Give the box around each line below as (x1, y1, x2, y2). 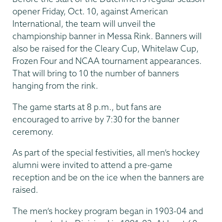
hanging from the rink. (12, 80, 98, 91)
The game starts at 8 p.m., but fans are (12, 101, 162, 112)
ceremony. (12, 126, 54, 137)
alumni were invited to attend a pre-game (12, 160, 172, 170)
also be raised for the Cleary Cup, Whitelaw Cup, (12, 43, 199, 54)
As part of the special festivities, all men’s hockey (12, 147, 200, 158)
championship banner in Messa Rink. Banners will (12, 31, 202, 42)
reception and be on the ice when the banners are (12, 172, 204, 183)
